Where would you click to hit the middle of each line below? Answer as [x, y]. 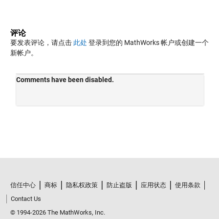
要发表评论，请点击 [42, 43]
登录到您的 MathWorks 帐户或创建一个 [148, 43]
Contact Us [26, 198]
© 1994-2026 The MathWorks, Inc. [57, 212]
